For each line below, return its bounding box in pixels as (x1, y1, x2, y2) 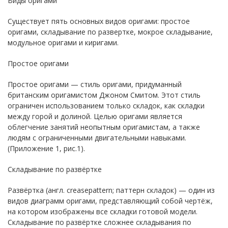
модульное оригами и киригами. (8, 37, 119, 47)
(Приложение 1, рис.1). (8, 143, 85, 153)
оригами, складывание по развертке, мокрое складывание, (8, 26, 213, 37)
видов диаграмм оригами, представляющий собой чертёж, (8, 195, 213, 206)
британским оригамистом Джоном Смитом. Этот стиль (8, 90, 201, 100)
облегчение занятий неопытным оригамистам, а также (8, 122, 200, 132)
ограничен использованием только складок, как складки (8, 100, 205, 110)
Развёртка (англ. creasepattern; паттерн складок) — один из (8, 185, 215, 195)
